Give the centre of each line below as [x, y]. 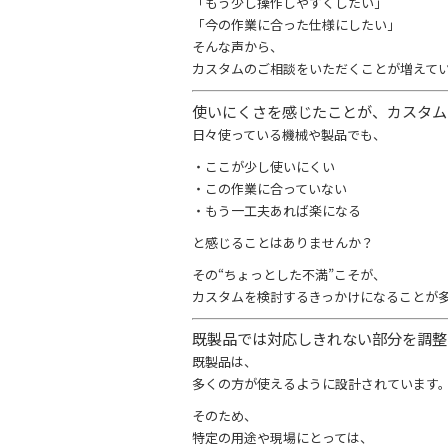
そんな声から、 [237, 47]
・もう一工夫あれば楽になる [276, 210]
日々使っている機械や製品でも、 [289, 134]
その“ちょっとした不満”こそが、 [289, 274]
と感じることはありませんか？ [283, 242]
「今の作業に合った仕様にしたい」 [296, 25]
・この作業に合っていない [269, 188]
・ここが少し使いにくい [263, 166]
